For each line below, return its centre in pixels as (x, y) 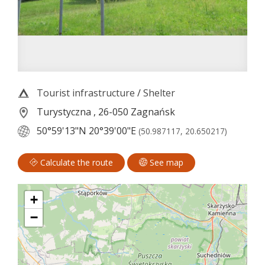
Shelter (159, 93)
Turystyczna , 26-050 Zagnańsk (105, 112)
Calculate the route (75, 163)
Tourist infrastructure (86, 93)
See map (165, 163)
